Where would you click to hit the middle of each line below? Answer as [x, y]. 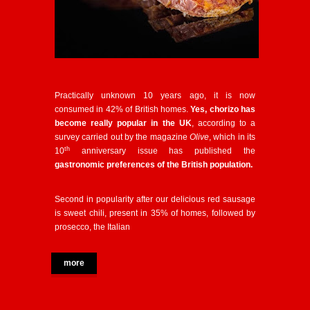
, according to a [223, 123]
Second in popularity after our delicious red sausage [155, 199]
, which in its [232, 137]
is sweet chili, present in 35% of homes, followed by [155, 213]
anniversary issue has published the [163, 151]
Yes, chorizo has [223, 109]
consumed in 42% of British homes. [123, 109]
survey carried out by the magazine [122, 137]
